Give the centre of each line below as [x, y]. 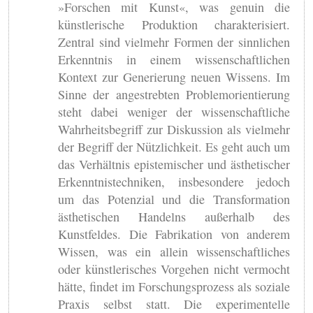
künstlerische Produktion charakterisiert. [174, 24]
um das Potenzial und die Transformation [174, 199]
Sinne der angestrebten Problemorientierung [174, 94]
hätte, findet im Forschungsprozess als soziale [174, 286]
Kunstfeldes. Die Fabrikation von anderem [174, 234]
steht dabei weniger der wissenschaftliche [174, 111]
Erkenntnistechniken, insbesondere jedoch [174, 181]
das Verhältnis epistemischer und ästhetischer [174, 164]
